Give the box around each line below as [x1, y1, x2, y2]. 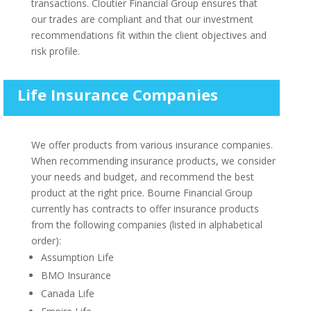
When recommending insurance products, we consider [31, 153, 276, 167]
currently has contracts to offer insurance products [31, 201, 259, 215]
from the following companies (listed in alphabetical [31, 217, 262, 231]
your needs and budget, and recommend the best [31, 169, 254, 183]
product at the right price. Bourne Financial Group [31, 185, 253, 199]
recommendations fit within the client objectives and [31, 28, 267, 42]
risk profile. [31, 44, 80, 58]
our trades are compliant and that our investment [31, 12, 253, 26]
